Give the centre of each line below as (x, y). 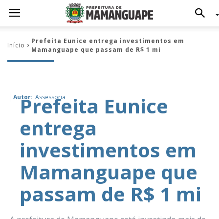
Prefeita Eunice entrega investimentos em (108, 41)
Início (16, 45)
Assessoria (50, 97)
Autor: (23, 97)
